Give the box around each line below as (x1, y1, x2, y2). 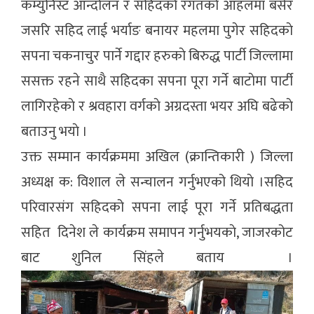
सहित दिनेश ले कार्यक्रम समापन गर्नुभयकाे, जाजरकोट (21, 221, 293, 245)
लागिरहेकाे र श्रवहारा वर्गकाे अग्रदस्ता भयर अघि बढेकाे (21, 95, 293, 118)
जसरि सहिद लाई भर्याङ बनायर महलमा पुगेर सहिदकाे (21, 19, 293, 43)
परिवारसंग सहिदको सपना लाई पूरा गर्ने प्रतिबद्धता (21, 196, 293, 219)
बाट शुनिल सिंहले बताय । (21, 246, 293, 270)
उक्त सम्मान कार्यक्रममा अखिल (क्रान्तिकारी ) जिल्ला (21, 145, 293, 169)
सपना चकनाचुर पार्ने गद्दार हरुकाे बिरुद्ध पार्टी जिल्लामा (21, 44, 293, 68)
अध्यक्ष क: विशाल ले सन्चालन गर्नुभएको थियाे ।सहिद (21, 170, 293, 194)
